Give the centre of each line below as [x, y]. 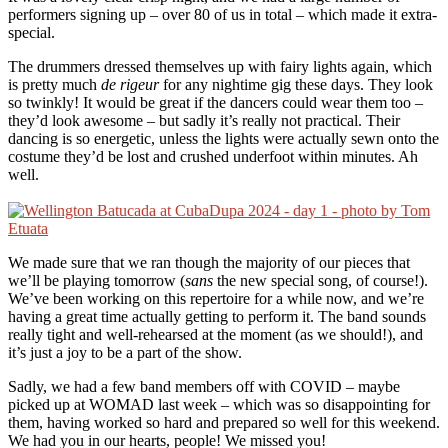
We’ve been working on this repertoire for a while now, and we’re [216, 298]
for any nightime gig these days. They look [296, 84]
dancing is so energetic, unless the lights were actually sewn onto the [223, 138]
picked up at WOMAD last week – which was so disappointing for [219, 404]
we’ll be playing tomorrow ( [96, 280]
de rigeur [130, 84]
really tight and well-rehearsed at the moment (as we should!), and [215, 334]
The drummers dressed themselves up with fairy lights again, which [220, 66]
